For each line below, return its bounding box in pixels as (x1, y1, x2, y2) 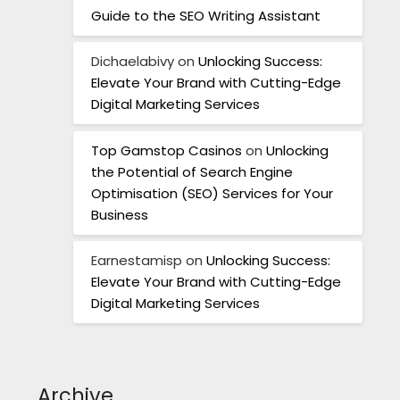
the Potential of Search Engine (91, 162, 294, 181)
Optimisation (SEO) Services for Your (91, 183, 334, 203)
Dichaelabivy (91, 52, 175, 71)
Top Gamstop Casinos (91, 140, 243, 160)
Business (91, 204, 149, 224)
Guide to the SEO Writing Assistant (91, 5, 321, 25)
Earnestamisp (91, 251, 183, 271)
